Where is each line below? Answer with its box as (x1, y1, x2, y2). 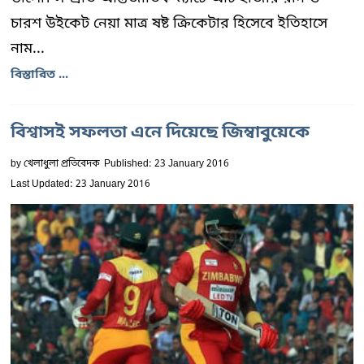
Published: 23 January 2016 (104, 158, 229, 171)
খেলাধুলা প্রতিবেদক (24, 158, 100, 171)
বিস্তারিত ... (11, 67, 68, 83)
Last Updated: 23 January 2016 (11, 178, 150, 191)
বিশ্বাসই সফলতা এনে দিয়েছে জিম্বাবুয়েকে (11, 122, 310, 145)
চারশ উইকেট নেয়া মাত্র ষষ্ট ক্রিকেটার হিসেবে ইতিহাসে (11, 14, 327, 33)
